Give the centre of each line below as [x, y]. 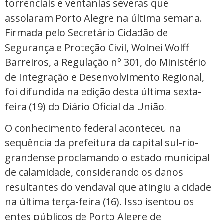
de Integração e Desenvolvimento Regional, [105, 77]
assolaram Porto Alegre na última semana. [104, 18]
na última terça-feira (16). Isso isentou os [99, 202]
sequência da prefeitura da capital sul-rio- [102, 143]
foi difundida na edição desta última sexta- [103, 92]
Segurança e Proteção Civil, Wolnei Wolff [97, 47]
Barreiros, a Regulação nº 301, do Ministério [106, 62]
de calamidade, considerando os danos [94, 172]
